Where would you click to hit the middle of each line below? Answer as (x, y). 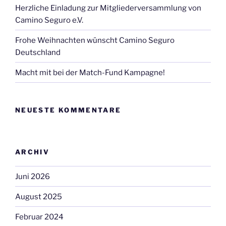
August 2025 (39, 196)
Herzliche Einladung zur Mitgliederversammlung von (108, 8)
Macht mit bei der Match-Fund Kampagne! (90, 72)
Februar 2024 (39, 217)
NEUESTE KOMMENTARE (68, 110)
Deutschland (38, 52)
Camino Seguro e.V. (49, 20)
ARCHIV (33, 152)
